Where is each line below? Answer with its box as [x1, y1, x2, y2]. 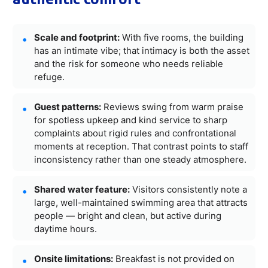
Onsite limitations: [34, 252, 113, 264]
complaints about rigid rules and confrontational [34, 127, 236, 139]
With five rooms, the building [120, 31, 243, 43]
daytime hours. [34, 223, 97, 234]
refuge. [34, 71, 65, 83]
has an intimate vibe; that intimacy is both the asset [34, 44, 249, 56]
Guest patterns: [34, 100, 101, 112]
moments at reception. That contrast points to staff [34, 140, 248, 152]
